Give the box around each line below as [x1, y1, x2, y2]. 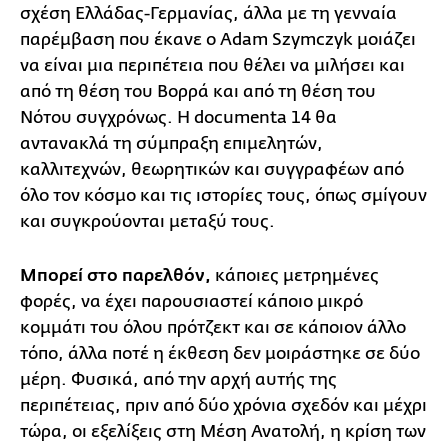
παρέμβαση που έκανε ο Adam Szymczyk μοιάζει [20, 29, 416, 49]
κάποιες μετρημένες [211, 265, 379, 285]
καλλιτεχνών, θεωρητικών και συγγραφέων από [20, 159, 404, 179]
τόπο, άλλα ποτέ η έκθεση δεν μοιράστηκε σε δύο [20, 343, 420, 363]
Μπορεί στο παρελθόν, [20, 265, 211, 286]
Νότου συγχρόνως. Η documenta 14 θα [20, 107, 337, 127]
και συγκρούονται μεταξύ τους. [20, 211, 275, 231]
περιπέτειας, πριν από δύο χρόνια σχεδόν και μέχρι [20, 395, 427, 415]
